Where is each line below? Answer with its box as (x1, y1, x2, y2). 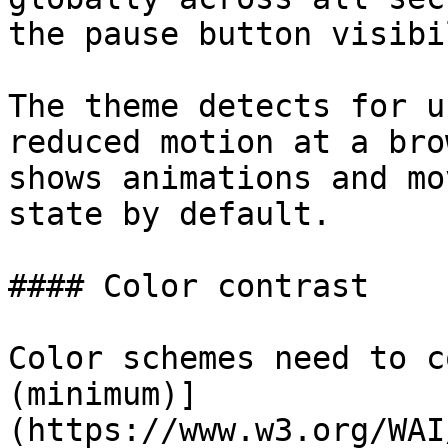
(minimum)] (8, 376, 198, 412)
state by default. (8, 196, 331, 232)
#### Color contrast (8, 268, 369, 304)
